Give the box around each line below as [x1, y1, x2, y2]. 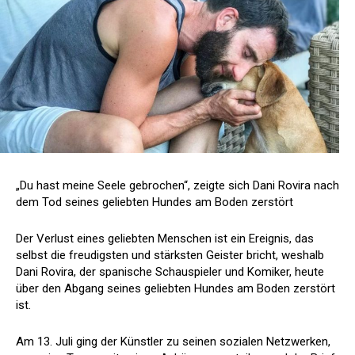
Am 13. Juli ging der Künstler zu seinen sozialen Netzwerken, [16, 334, 330, 349]
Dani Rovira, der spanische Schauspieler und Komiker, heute [16, 264, 324, 279]
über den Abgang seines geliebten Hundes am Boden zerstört [16, 281, 335, 296]
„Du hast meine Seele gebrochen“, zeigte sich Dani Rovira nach [16, 177, 339, 193]
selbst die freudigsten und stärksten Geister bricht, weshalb [16, 247, 324, 262]
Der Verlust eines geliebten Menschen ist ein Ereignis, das [16, 231, 314, 246]
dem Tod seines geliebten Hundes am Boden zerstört [16, 194, 293, 209]
